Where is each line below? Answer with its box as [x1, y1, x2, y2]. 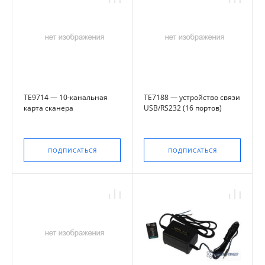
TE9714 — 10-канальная [24, 92, 108, 102]
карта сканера [24, 103, 73, 113]
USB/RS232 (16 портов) [144, 103, 222, 113]
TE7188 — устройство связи [144, 92, 240, 102]
